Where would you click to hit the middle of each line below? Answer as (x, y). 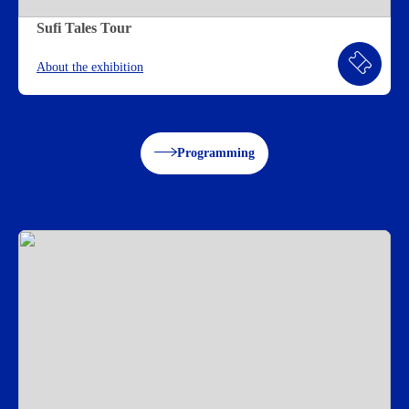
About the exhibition (90, 67)
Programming (216, 153)
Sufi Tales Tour (84, 27)
